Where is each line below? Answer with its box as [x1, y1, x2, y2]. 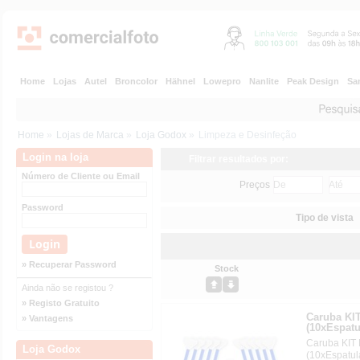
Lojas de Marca [56, 129, 124, 141]
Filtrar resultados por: [189, 153, 288, 165]
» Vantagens [22, 313, 73, 323]
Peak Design [287, 76, 339, 86]
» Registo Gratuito [22, 298, 100, 308]
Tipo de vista [296, 211, 354, 223]
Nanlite [249, 76, 279, 86]
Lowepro [203, 76, 241, 86]
